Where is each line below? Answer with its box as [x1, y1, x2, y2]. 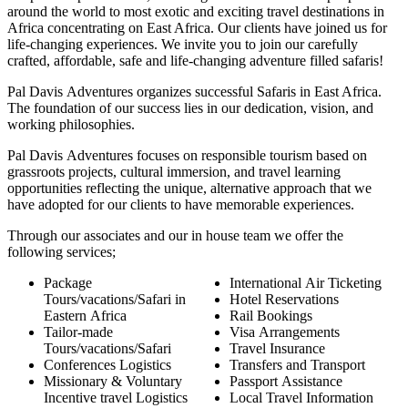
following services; [7, 244, 116, 260]
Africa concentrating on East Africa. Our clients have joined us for [7, 20, 387, 36]
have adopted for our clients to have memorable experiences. [7, 197, 354, 213]
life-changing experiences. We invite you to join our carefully [7, 36, 358, 53]
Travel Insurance [229, 341, 325, 357]
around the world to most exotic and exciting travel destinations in [7, 4, 384, 20]
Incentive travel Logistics [44, 390, 188, 406]
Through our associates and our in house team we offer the [7, 228, 343, 244]
